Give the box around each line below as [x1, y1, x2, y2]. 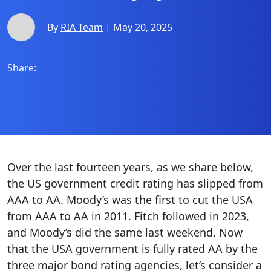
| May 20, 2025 [103, 20, 172, 34]
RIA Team [60, 20, 103, 34]
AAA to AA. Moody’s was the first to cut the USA [7, 192, 253, 207]
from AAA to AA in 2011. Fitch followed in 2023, [7, 209, 249, 223]
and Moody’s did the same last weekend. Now [7, 225, 243, 240]
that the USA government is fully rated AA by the [7, 241, 258, 256]
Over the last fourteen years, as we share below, [7, 160, 253, 174]
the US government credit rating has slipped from [7, 176, 263, 191]
